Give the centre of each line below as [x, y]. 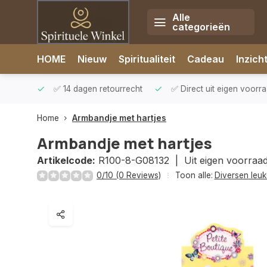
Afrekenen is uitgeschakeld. [156, 49]
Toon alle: [194, 175]
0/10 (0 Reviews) [129, 175]
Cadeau [206, 59]
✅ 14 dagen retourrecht [97, 89]
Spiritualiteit [147, 59]
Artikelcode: [66, 160]
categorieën [201, 27]
